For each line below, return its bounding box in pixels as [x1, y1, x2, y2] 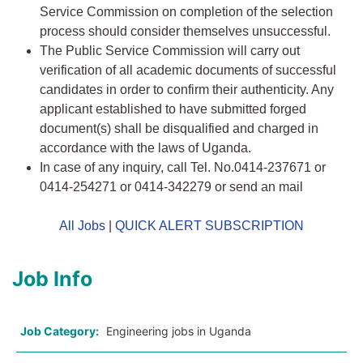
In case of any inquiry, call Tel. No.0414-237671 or [40, 160, 326, 175]
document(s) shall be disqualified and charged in [40, 122, 318, 136]
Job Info [12, 267, 92, 292]
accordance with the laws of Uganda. [40, 141, 251, 156]
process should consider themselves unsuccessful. [40, 24, 331, 39]
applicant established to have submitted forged [40, 102, 306, 117]
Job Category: [20, 324, 99, 339]
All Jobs [59, 219, 105, 233]
